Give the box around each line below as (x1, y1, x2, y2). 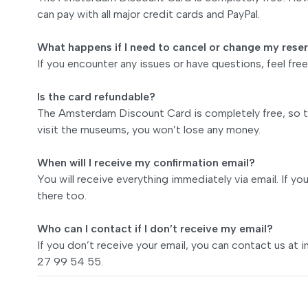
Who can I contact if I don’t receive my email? (37, 221, 273, 235)
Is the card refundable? (37, 89, 155, 103)
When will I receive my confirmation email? (37, 155, 255, 169)
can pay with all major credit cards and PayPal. (37, 7, 260, 21)
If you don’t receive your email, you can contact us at (37, 238, 301, 252)
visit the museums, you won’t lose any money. (37, 122, 261, 136)
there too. (37, 188, 87, 202)
